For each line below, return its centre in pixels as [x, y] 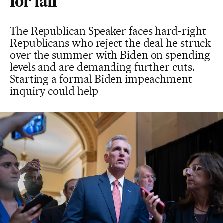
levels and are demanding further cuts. [102, 67]
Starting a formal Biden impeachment [101, 79]
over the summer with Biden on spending [110, 55]
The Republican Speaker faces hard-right [108, 31]
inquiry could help [54, 91]
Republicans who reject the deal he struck [111, 43]
